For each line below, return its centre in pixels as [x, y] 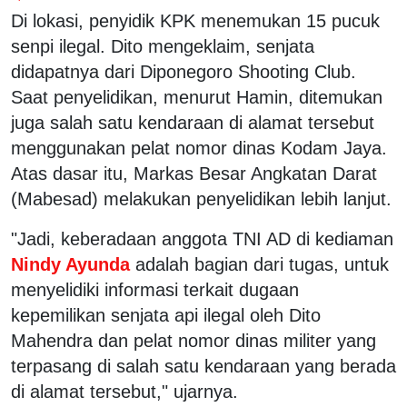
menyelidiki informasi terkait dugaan [155, 289]
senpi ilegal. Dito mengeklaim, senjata [163, 46]
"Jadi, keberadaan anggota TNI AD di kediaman [202, 238]
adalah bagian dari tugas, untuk [262, 264]
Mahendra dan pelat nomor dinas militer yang [194, 340]
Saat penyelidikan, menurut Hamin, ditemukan [197, 97]
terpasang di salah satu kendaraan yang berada [203, 366]
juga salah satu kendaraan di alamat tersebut [193, 122]
